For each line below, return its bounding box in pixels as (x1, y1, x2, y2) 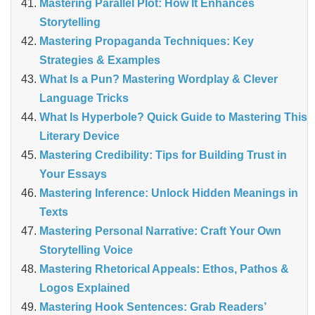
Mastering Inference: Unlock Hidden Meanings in (39, 187, 298, 200)
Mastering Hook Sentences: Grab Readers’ (39, 301, 266, 314)
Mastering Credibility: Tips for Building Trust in (39, 149, 287, 162)
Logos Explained (39, 282, 130, 295)
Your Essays (39, 168, 107, 181)
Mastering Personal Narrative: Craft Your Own (39, 225, 281, 238)
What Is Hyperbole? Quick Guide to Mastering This (39, 111, 307, 124)
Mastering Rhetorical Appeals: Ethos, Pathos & (39, 263, 289, 276)
